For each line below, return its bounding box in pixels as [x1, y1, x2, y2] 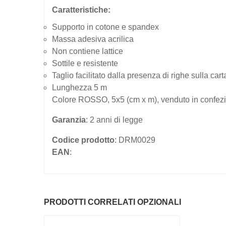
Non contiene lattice [52, 46, 123, 55]
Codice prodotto [52, 135, 115, 144]
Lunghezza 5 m [52, 83, 107, 92]
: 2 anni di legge [86, 115, 143, 124]
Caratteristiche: [52, 5, 110, 14]
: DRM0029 [115, 135, 155, 144]
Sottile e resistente [52, 59, 118, 68]
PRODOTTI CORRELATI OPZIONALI [44, 197, 181, 206]
